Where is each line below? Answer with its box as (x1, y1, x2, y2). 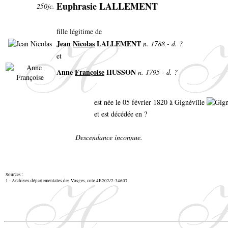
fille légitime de (56, 26, 102, 37)
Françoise (75, 67, 104, 78)
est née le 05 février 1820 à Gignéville (94, 97, 207, 107)
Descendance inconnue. (75, 132, 142, 142)
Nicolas (73, 38, 95, 49)
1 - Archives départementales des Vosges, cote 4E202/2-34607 (6, 178, 128, 184)
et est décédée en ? (94, 109, 147, 119)
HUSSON (104, 67, 136, 78)
